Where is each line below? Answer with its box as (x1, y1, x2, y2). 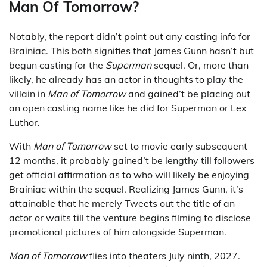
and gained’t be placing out (126, 87, 250, 100)
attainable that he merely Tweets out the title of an (9, 197, 235, 209)
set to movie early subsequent (111, 139, 247, 152)
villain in (9, 87, 48, 100)
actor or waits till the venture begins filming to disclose (9, 211, 251, 223)
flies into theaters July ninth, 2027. (87, 249, 240, 262)
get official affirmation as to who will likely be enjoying (9, 168, 249, 181)
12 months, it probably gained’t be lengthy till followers (9, 154, 254, 166)
